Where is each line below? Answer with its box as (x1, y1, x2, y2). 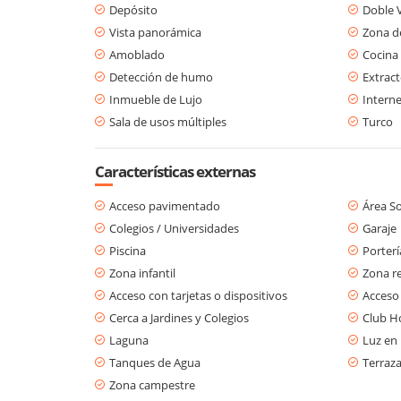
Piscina (109, 242, 146, 259)
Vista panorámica (109, 23, 201, 40)
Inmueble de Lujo (109, 90, 202, 107)
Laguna (109, 331, 149, 348)
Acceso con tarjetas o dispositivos (109, 286, 287, 303)
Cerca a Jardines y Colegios (109, 309, 249, 326)
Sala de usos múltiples (109, 113, 226, 130)
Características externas (95, 160, 255, 182)
